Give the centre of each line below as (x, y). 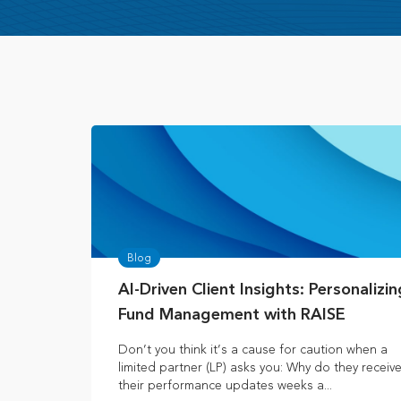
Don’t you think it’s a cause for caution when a (253, 350)
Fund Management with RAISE (232, 316)
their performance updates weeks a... (225, 386)
